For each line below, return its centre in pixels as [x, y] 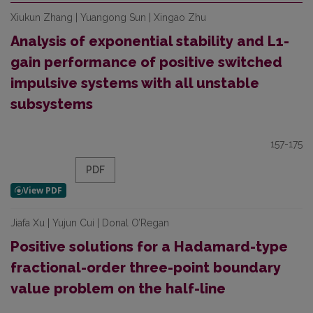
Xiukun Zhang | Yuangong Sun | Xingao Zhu [108, 17]
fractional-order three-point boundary [146, 268]
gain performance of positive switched [146, 62]
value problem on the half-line [118, 289]
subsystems [52, 104]
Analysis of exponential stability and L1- [150, 41]
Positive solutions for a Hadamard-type [149, 247]
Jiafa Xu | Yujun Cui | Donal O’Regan [90, 223]
